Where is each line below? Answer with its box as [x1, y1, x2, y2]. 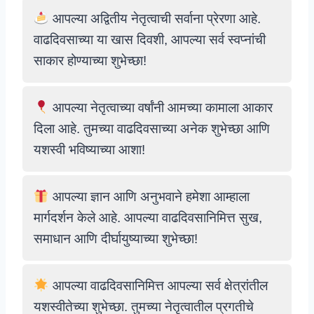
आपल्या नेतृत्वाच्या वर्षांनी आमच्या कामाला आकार [48, 100, 273, 115]
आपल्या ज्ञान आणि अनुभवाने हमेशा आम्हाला [48, 189, 250, 204]
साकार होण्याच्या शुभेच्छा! [34, 53, 146, 68]
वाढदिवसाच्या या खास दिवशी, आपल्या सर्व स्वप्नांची [34, 32, 266, 47]
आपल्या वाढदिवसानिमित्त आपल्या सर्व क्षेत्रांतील [48, 278, 268, 293]
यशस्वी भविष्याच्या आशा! [34, 142, 145, 157]
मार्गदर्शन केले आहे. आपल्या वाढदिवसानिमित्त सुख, [34, 210, 262, 225]
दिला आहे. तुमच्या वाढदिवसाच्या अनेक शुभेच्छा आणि [34, 121, 270, 136]
